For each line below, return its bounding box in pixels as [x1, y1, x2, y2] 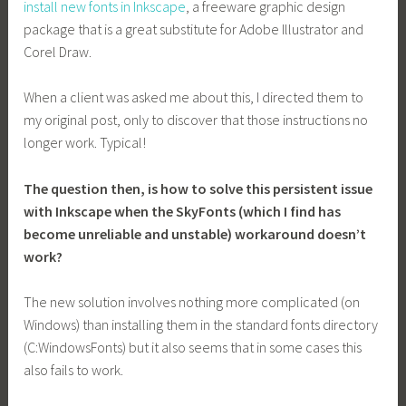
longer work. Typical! [24, 133, 147, 152]
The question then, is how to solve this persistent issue [24, 179, 373, 198]
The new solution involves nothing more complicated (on [24, 293, 361, 312]
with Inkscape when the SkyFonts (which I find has [24, 201, 342, 220]
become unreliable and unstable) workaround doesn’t [24, 224, 367, 243]
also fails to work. [24, 361, 124, 380]
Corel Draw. [24, 42, 92, 61]
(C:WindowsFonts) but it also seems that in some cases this [24, 338, 362, 357]
